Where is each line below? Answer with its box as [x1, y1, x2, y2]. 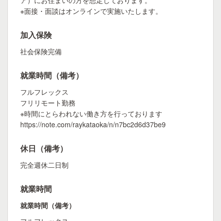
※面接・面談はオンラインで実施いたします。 [20, 6, 162, 16]
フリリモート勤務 [20, 98, 75, 108]
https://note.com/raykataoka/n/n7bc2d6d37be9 [20, 119, 166, 129]
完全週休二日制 [20, 160, 69, 170]
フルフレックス [20, 87, 69, 97]
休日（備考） [20, 143, 68, 154]
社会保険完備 [20, 46, 62, 56]
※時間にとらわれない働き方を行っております [20, 109, 162, 118]
